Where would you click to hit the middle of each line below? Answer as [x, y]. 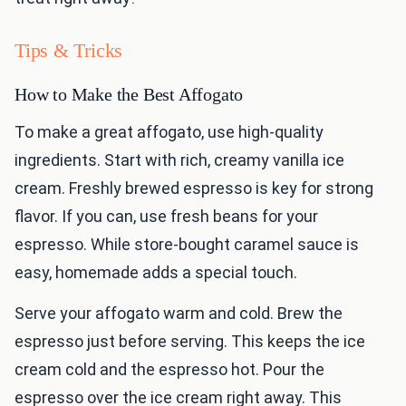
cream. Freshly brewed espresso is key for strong [194, 188]
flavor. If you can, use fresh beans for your [166, 217]
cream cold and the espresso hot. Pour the [169, 370]
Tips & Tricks [69, 51]
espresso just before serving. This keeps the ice [190, 342]
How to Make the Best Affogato [129, 95]
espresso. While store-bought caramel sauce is [187, 245]
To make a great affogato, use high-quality [169, 132]
